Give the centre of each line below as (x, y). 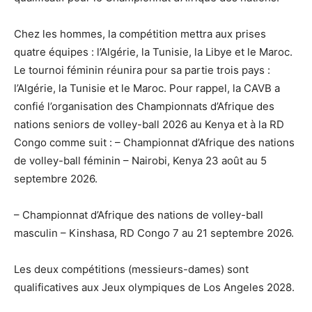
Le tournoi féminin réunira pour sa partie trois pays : (142, 70)
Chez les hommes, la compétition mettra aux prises (140, 33)
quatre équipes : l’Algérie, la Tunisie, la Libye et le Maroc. (153, 52)
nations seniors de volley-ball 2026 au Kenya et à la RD (149, 124)
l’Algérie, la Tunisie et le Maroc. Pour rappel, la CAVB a (147, 88)
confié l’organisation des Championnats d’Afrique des (144, 106)
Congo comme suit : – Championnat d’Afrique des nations (154, 142)
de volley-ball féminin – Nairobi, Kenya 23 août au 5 (140, 160)
